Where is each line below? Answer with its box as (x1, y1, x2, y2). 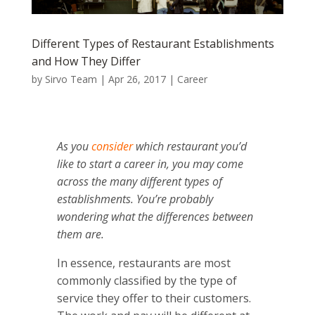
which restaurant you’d (132, 139, 247, 155)
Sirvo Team (44, 72, 97, 86)
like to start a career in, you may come (56, 156, 243, 172)
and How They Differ (31, 53, 141, 70)
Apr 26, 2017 (108, 72, 166, 86)
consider (91, 139, 133, 155)
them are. (56, 226, 104, 243)
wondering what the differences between (56, 209, 253, 225)
